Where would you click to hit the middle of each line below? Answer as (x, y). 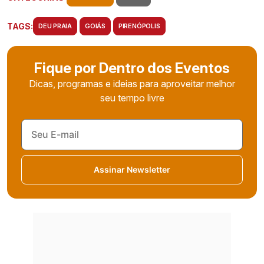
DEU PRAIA (55, 26)
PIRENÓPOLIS (139, 26)
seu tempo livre (132, 98)
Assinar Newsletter (132, 170)
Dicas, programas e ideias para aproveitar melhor (132, 83)
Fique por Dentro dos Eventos (132, 68)
